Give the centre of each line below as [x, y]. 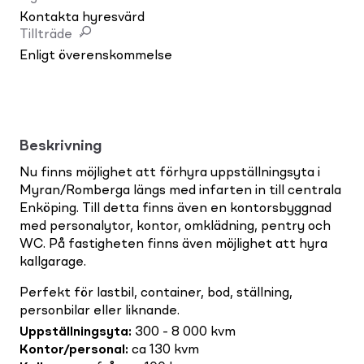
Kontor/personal [72, 350]
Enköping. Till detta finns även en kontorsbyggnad [175, 208]
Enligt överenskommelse [96, 56]
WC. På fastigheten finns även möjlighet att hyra [173, 244]
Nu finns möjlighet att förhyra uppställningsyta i [170, 173]
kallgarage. [53, 262]
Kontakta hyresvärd [82, 17]
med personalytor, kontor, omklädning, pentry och [175, 226]
